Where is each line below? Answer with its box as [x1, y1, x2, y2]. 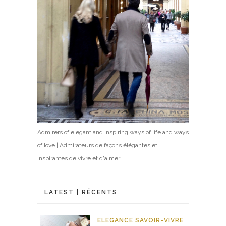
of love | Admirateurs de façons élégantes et [37, 141, 157, 149]
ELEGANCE [97, 216, 133, 224]
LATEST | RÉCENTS [44, 188, 118, 196]
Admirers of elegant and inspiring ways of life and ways [37, 128, 189, 136]
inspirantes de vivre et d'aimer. [37, 154, 121, 162]
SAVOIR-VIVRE [135, 216, 184, 224]
